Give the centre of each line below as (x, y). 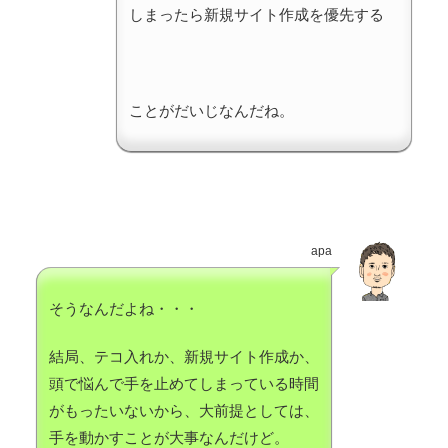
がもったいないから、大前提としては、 (184, 410)
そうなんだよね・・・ (124, 308)
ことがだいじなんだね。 (211, 110)
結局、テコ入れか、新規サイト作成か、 (184, 356)
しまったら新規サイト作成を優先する (256, 14)
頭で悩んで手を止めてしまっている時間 (184, 383)
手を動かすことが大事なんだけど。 (169, 437)
